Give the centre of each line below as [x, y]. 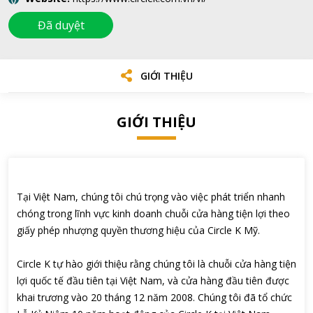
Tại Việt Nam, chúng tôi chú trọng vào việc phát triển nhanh [151, 197]
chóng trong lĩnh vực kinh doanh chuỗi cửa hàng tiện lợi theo [153, 213]
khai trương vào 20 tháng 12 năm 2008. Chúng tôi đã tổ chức [154, 297]
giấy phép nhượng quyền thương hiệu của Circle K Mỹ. [138, 230]
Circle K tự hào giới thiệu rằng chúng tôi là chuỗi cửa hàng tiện [156, 264]
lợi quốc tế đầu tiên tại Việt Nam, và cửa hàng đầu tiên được [153, 281]
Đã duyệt [61, 25]
